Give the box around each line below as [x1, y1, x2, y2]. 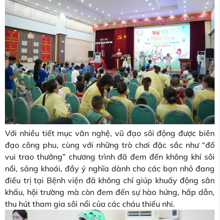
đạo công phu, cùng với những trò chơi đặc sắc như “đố [5, 139, 215, 150]
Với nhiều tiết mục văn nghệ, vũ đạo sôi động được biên [5, 128, 215, 138]
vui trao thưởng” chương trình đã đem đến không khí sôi [5, 151, 215, 162]
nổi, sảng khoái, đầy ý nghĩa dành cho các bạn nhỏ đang [5, 163, 215, 173]
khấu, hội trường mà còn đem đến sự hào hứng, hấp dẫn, [5, 187, 215, 197]
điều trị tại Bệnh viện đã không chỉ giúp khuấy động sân [5, 175, 215, 185]
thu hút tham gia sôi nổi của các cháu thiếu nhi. [5, 198, 175, 209]
